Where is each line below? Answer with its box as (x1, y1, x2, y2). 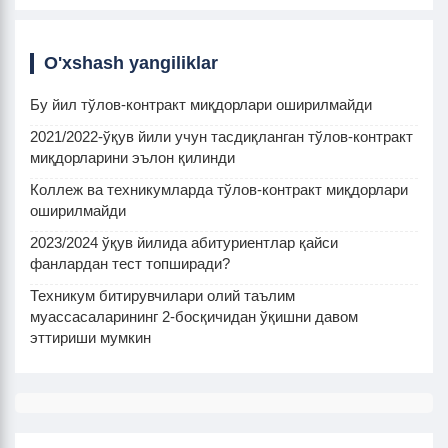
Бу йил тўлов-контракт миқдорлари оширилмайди (30, 96, 372, 114)
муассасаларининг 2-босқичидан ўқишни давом (30, 308, 358, 326)
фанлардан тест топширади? (30, 255, 230, 273)
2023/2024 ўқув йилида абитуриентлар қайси (30, 234, 338, 252)
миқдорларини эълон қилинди (30, 149, 235, 167)
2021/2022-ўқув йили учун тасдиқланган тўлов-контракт (30, 128, 413, 146)
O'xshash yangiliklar (44, 53, 218, 74)
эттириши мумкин (30, 329, 151, 347)
